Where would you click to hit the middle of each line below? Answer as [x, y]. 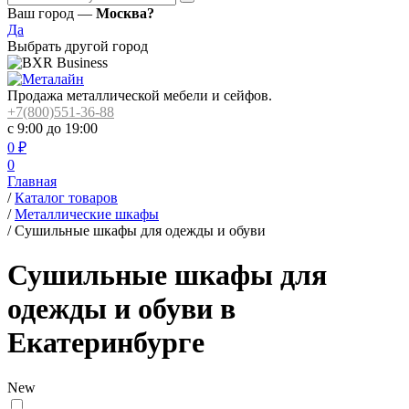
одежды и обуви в [121, 309]
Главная [32, 181]
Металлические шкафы [87, 214]
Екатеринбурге [106, 343]
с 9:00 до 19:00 [52, 128]
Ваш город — [52, 13]
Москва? [125, 13]
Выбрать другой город [78, 46]
